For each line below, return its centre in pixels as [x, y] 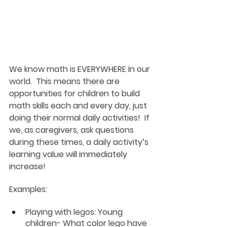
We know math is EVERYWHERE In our [81, 69]
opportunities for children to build [75, 93]
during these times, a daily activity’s [80, 142]
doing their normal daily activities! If [80, 118]
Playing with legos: [61, 212]
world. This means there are [65, 81]
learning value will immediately [69, 154]
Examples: [28, 189]
